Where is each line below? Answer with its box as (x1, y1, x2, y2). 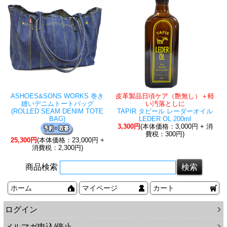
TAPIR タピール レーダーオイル (117, 107, 213, 116)
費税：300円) (145, 130, 185, 138)
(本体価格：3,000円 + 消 (140, 123, 213, 131)
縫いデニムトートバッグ (21, 100, 94, 108)
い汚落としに (145, 100, 185, 108)
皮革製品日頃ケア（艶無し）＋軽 (116, 92, 215, 100)
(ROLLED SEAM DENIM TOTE (11, 107, 104, 116)
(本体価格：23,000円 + (36, 136, 104, 144)
